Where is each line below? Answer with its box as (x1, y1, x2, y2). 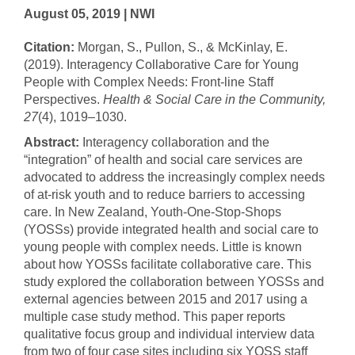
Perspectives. (24, 92, 103, 106)
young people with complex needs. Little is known (24, 239, 302, 254)
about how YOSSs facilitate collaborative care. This (24, 257, 311, 271)
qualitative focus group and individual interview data (24, 326, 315, 341)
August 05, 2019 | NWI (24, 6, 155, 21)
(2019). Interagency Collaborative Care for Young (24, 57, 299, 71)
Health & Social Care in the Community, (103, 92, 326, 106)
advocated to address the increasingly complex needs (24, 170, 325, 184)
